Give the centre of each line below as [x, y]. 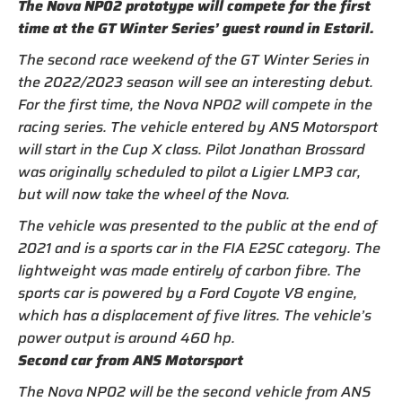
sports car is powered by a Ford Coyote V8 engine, [188, 293]
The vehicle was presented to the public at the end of [197, 226]
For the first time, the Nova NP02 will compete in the [195, 105]
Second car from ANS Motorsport [131, 361]
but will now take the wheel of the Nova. [154, 195]
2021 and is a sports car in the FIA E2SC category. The [199, 249]
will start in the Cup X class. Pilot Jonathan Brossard [192, 150]
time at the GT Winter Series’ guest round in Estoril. [196, 29]
